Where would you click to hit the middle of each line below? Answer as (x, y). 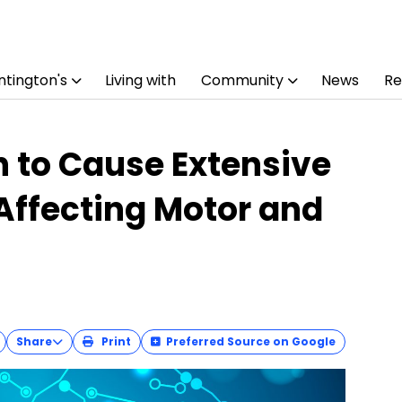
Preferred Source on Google (251, 341)
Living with (140, 80)
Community (242, 80)
